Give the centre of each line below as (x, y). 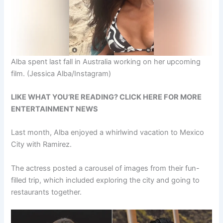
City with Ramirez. (42, 145)
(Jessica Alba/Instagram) (69, 73)
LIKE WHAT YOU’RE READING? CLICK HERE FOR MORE (107, 97)
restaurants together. (47, 192)
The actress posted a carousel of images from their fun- (106, 168)
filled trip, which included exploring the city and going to (106, 180)
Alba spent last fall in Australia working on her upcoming (106, 61)
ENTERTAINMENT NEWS (55, 109)
